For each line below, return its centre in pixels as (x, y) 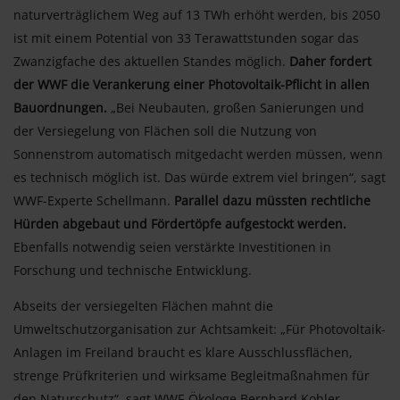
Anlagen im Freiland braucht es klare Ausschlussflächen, (183, 352)
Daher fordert (329, 61)
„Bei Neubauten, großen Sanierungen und (236, 107)
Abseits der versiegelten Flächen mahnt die (143, 305)
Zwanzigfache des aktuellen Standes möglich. (150, 61)
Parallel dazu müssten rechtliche (272, 200)
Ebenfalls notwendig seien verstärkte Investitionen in (172, 246)
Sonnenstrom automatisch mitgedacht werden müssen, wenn (198, 154)
